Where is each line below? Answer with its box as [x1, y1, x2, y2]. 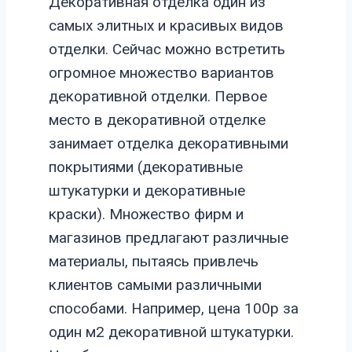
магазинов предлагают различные [49, 228, 288, 247]
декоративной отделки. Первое [49, 86, 267, 105]
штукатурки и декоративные [49, 181, 245, 200]
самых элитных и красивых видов [49, 16, 284, 35]
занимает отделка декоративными [49, 134, 288, 152]
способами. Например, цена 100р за [49, 299, 299, 317]
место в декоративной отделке [49, 110, 266, 129]
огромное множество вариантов [49, 63, 274, 82]
